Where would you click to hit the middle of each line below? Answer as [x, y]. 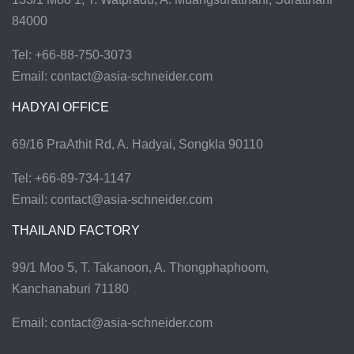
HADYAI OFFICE [60, 107]
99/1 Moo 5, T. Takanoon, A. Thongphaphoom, [140, 268]
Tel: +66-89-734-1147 [72, 179]
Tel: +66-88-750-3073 [72, 55]
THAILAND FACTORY [76, 231]
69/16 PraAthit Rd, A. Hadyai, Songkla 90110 [137, 145]
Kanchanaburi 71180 [70, 289]
